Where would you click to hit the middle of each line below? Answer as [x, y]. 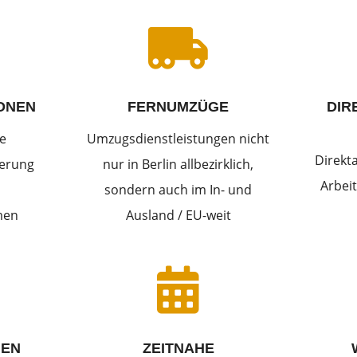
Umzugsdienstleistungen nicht [178, 138]
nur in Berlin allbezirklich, [178, 164]
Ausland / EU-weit [178, 215]
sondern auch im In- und [178, 189]
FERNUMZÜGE [178, 106]
